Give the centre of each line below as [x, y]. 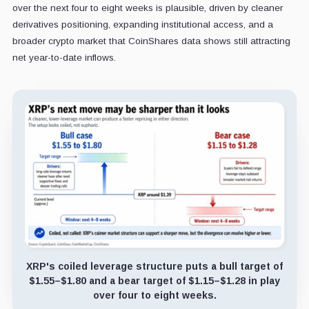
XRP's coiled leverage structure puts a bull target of [154, 267]
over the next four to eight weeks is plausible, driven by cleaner [147, 8]
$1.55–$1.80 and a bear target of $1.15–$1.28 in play [154, 281]
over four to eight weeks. [154, 296]
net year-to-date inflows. [64, 57]
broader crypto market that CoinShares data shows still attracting [151, 41]
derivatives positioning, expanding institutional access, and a [142, 24]
